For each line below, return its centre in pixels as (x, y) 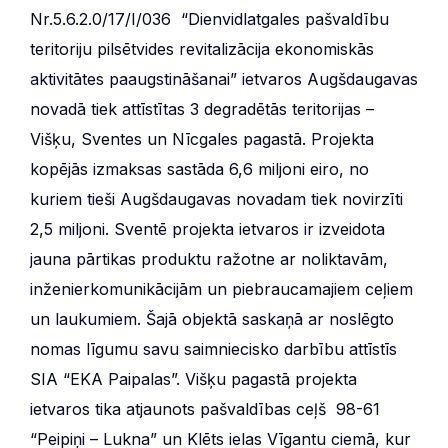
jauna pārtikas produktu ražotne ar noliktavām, (209, 258)
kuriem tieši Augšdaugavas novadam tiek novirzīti (216, 198)
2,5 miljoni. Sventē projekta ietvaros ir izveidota (207, 228)
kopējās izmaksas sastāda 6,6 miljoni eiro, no (199, 168)
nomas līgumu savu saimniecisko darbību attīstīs (213, 348)
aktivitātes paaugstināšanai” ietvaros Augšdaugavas (224, 78)
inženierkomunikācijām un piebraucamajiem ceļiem (221, 288)
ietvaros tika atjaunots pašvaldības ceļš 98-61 (205, 408)
